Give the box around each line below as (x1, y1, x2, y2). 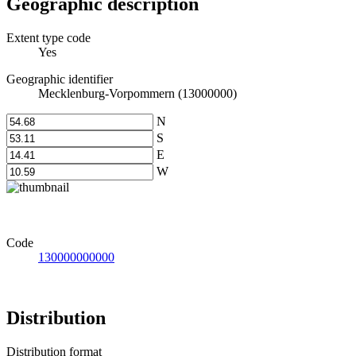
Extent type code (6, 31, 91, 45)
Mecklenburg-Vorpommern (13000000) (38, 87, 237, 101)
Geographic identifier (6, 72, 113, 87)
